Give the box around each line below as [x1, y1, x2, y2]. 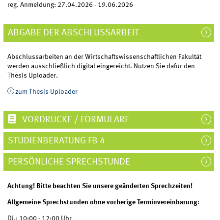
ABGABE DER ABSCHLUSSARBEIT [8, 28, 139, 38]
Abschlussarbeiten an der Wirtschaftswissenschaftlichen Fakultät [7, 54, 202, 61]
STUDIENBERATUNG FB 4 [8, 137, 106, 146]
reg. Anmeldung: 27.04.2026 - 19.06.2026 [7, 1, 134, 9]
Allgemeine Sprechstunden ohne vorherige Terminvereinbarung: [7, 199, 200, 206]
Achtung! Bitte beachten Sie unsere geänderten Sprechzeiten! [7, 183, 193, 190]
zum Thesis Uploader [15, 88, 78, 96]
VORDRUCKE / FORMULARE [20, 115, 130, 125]
